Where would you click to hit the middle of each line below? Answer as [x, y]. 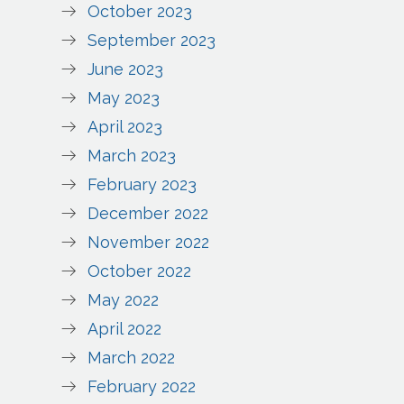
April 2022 [125, 329]
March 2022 [132, 358]
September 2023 [152, 41]
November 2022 [149, 243]
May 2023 [124, 98]
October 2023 [140, 12]
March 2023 [132, 156]
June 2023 [126, 69]
